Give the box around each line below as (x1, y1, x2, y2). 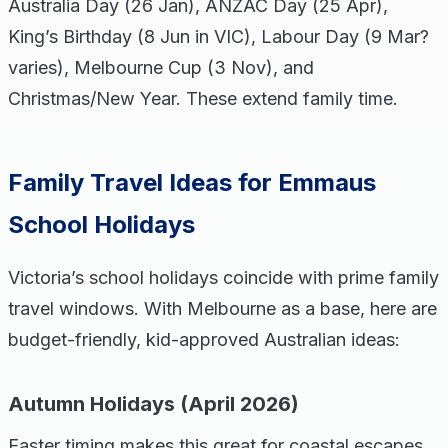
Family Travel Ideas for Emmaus (8, 168, 376, 197)
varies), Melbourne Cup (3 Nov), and (8, 57, 314, 78)
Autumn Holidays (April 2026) (8, 392, 299, 416)
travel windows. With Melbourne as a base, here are (8, 298, 437, 319)
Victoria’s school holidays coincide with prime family (8, 267, 439, 288)
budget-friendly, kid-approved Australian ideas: (8, 329, 400, 350)
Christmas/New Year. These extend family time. (8, 88, 398, 109)
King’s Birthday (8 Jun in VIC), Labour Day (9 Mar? (8, 26, 429, 47)
